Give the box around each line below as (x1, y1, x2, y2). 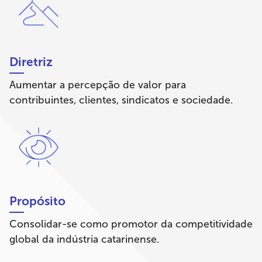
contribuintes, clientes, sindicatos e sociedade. (9, 94, 233, 107)
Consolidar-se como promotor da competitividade (9, 218, 253, 231)
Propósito (9, 193, 65, 208)
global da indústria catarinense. (9, 233, 159, 246)
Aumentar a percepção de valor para (9, 78, 186, 92)
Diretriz (9, 54, 53, 70)
